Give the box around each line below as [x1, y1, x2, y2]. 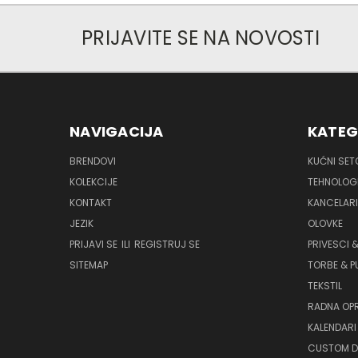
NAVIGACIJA [70, 121, 164, 142]
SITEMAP [70, 258, 108, 272]
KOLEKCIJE [70, 175, 117, 189]
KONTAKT [70, 196, 112, 210]
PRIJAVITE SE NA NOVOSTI [82, 25, 320, 52]
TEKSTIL [307, 279, 342, 293]
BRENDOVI [70, 154, 116, 169]
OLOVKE [307, 217, 343, 231]
